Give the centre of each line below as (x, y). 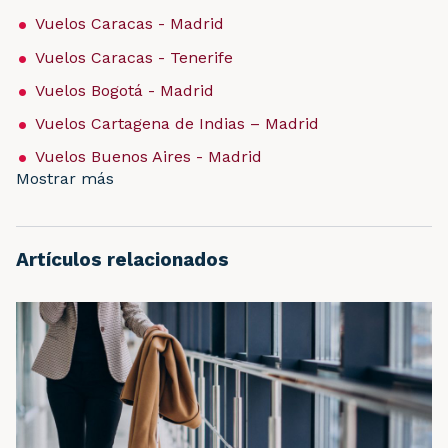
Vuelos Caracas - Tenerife (134, 57)
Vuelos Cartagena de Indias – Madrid (177, 123)
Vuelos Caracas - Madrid (130, 24)
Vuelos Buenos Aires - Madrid (149, 157)
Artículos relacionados (122, 260)
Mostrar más (65, 179)
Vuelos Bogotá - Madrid (125, 90)
